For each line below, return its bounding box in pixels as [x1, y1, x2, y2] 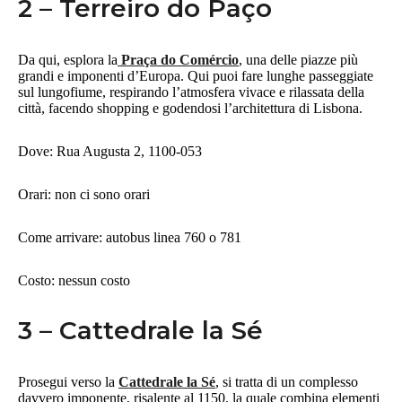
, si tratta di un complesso [215, 373, 358, 389]
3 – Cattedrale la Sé [18, 314, 263, 345]
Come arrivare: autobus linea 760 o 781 [18, 229, 245, 245]
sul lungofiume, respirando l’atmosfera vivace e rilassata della [18, 83, 364, 100]
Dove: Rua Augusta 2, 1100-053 [18, 143, 202, 159]
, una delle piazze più [239, 51, 358, 67]
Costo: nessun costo [18, 272, 130, 288]
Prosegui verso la [18, 373, 118, 389]
